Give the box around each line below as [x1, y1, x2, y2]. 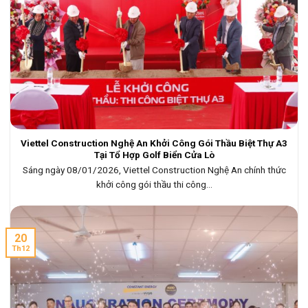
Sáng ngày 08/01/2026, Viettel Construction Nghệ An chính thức [22, 164, 286, 175]
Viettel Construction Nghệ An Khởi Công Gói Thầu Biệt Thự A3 [21, 137, 287, 149]
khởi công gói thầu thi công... [96, 178, 212, 190]
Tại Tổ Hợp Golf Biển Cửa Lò [93, 149, 214, 161]
